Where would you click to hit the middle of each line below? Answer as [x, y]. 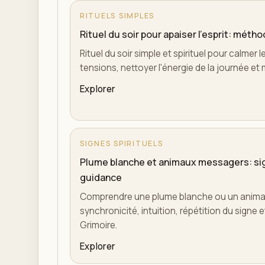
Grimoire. [98, 225]
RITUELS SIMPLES [117, 16]
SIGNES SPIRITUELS [122, 143]
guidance [101, 177]
